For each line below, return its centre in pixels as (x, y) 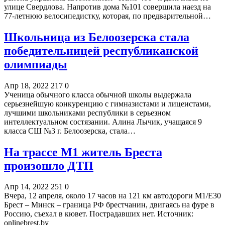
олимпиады (36, 64)
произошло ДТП (49, 165)
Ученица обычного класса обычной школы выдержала (98, 94)
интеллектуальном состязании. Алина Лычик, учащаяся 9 (103, 122)
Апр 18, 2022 (26, 85)
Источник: (175, 214)
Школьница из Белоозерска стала (97, 37)
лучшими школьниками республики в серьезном (87, 113)
